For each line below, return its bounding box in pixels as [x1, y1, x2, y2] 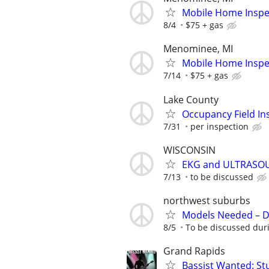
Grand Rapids [163, 244, 225, 258]
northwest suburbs [163, 194, 250, 207]
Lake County [163, 92, 219, 106]
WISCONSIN [163, 143, 216, 157]
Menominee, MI [163, 42, 233, 56]
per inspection [190, 120, 249, 132]
